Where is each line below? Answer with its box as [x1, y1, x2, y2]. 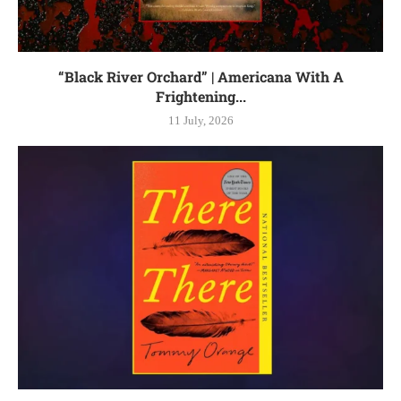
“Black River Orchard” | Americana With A [57, 66, 344, 86]
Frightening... [155, 86, 246, 106]
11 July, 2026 [167, 113, 234, 127]
